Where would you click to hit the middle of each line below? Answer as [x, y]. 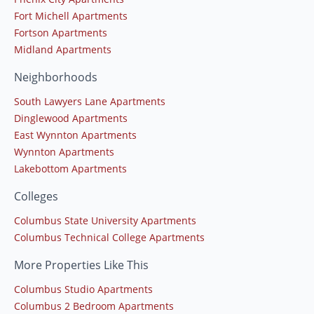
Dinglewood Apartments [71, 118]
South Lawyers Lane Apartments [90, 101]
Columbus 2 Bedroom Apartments [94, 306]
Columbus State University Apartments [105, 220]
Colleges [36, 196]
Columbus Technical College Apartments [109, 237]
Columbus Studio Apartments [83, 289]
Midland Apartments [63, 49]
